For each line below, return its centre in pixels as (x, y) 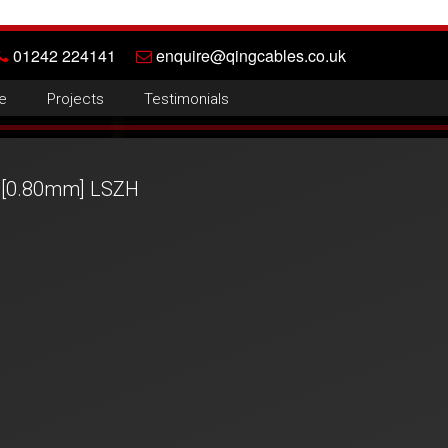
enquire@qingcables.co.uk (249, 55)
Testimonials (186, 99)
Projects (75, 99)
